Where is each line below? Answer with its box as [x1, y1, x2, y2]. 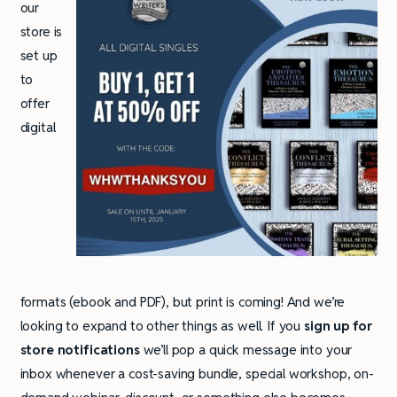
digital [19, 119, 56, 136]
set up [19, 47, 58, 65]
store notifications [19, 340, 140, 358]
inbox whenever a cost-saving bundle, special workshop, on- [19, 364, 374, 382]
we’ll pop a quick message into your [139, 340, 353, 358]
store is [19, 23, 63, 41]
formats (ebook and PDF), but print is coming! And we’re [19, 292, 346, 310]
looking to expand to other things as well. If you [19, 316, 305, 334]
